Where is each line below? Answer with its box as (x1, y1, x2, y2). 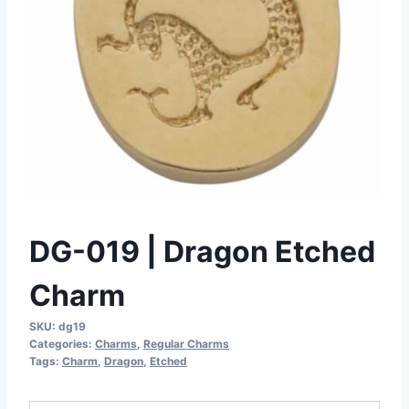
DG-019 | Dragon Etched (29, 233, 375, 269)
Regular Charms (143, 336, 229, 351)
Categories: (29, 336, 95, 351)
